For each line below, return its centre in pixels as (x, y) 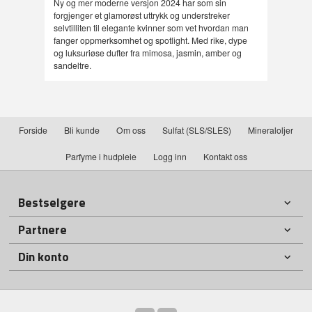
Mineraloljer (271, 130)
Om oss (131, 130)
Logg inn (170, 157)
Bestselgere (52, 202)
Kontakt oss (225, 157)
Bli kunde (82, 130)
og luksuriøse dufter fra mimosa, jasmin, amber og (147, 52)
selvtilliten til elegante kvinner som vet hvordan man (151, 27)
